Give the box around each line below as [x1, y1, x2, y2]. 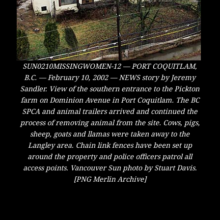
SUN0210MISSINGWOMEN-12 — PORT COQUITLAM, [23, 61, 197, 71]
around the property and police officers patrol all [27, 152, 192, 161]
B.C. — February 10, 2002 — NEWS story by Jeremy [24, 73, 196, 82]
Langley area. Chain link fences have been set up [27, 140, 192, 150]
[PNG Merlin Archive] [73, 174, 146, 184]
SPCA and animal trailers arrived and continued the [22, 107, 198, 116]
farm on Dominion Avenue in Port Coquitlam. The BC [20, 95, 199, 105]
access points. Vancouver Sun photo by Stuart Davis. [23, 163, 197, 172]
